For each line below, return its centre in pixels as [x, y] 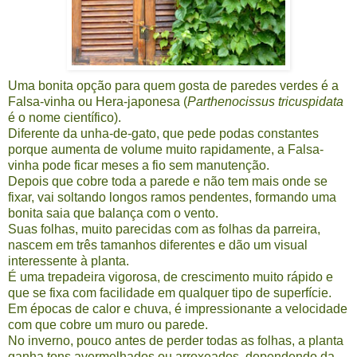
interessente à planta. [69, 261]
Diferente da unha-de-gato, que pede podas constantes [163, 133]
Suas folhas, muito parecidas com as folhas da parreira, [164, 229]
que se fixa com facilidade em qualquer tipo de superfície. [170, 292]
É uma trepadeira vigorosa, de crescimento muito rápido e [171, 277]
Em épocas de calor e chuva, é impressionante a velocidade [178, 308]
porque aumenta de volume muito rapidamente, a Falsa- [166, 149]
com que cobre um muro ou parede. [108, 324]
